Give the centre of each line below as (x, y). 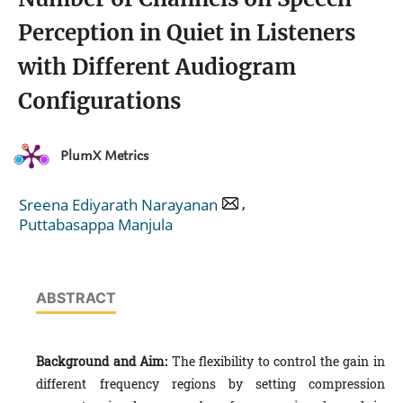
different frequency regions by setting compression (210, 384)
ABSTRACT (76, 298)
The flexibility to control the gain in (278, 362)
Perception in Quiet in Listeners (187, 33)
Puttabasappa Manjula (96, 225)
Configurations (99, 102)
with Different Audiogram (157, 67)
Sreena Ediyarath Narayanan (118, 204)
